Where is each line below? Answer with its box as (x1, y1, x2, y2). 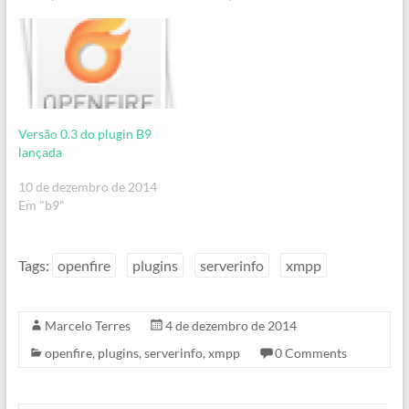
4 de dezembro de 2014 (164, 318, 297, 334)
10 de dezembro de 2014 (17, 179, 157, 195)
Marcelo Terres (44, 318, 131, 334)
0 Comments (274, 345, 347, 362)
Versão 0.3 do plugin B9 (17, 126, 152, 142)
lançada (17, 144, 62, 161)
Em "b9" (17, 197, 65, 214)
